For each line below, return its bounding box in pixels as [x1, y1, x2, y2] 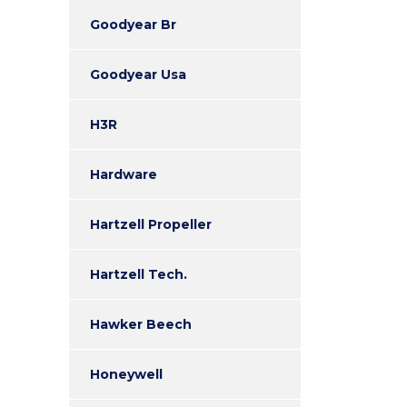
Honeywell [90, 366, 163, 382]
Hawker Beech [90, 316, 192, 333]
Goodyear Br [90, 16, 176, 33]
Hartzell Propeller [90, 216, 212, 233]
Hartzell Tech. [90, 266, 187, 283]
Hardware [90, 166, 157, 183]
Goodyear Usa [90, 66, 186, 83]
